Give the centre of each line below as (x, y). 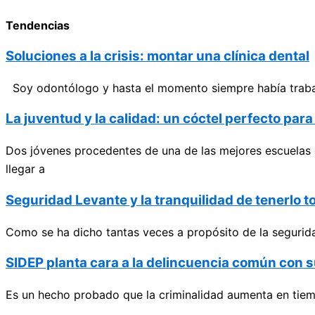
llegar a (25, 169)
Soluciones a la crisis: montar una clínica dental (157, 56)
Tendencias (38, 25)
